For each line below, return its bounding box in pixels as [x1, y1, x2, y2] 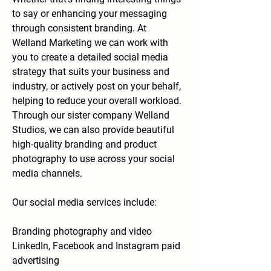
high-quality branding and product [12, 139, 157, 150]
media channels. [12, 168, 82, 179]
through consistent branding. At [12, 22, 146, 34]
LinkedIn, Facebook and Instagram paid [12, 240, 180, 252]
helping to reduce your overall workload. [12, 95, 181, 106]
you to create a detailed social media [12, 51, 168, 63]
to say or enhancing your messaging [12, 8, 167, 19]
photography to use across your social [12, 153, 175, 165]
